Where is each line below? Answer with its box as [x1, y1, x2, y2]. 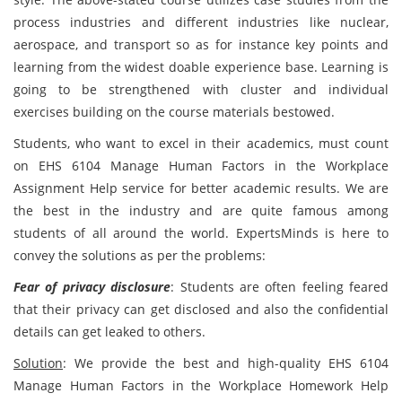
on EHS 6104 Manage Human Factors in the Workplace [13, 157, 389, 174]
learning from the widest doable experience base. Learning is [13, 58, 389, 75]
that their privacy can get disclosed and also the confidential [13, 301, 389, 318]
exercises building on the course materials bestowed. [13, 103, 335, 120]
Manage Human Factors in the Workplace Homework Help [13, 377, 389, 394]
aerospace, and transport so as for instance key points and [13, 36, 389, 53]
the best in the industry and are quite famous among [13, 202, 389, 219]
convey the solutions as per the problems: [13, 247, 266, 264]
